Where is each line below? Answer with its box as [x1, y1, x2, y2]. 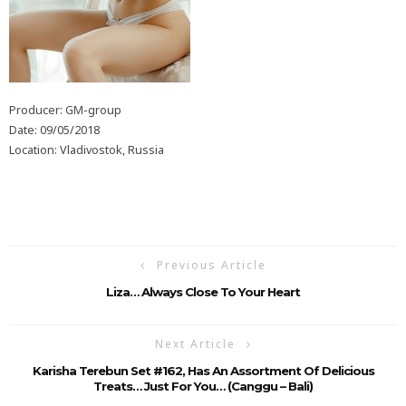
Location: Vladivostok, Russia [9, 141, 164, 158]
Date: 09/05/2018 [9, 121, 100, 138]
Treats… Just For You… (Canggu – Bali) [93, 378, 313, 393]
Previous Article [156, 256, 266, 273]
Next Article [154, 335, 236, 352]
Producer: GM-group [9, 101, 121, 118]
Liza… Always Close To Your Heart [106, 284, 300, 299]
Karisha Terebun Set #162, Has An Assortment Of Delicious [32, 362, 374, 378]
